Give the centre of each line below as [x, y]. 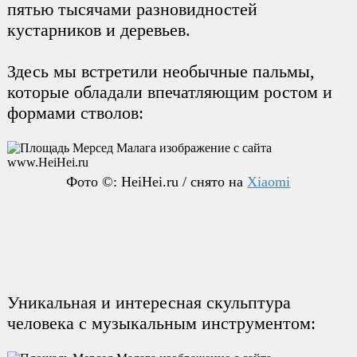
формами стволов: [75, 112]
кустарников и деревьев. [98, 29]
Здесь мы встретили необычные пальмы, [161, 71]
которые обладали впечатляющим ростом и [169, 92]
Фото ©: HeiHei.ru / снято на [157, 181]
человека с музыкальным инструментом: [161, 323]
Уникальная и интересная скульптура [149, 302]
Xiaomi [269, 181]
